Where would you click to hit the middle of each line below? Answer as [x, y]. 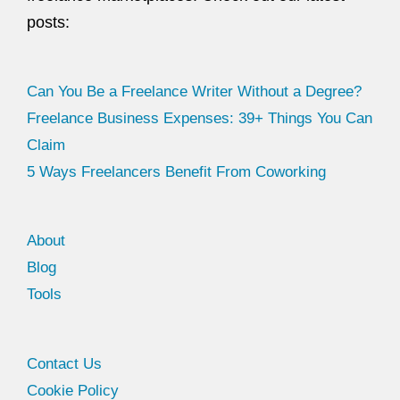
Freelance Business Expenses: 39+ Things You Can [200, 118]
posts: [48, 23]
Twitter [79, 350]
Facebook [72, 350]
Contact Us [64, 364]
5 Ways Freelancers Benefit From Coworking [176, 171]
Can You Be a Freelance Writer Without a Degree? [194, 91]
